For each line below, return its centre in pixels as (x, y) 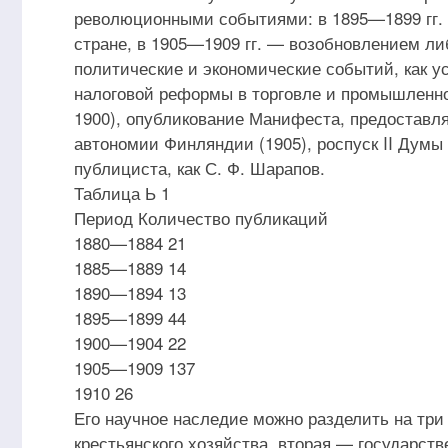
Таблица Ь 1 (122, 192)
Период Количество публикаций (201, 217)
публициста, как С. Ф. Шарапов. (199, 167)
